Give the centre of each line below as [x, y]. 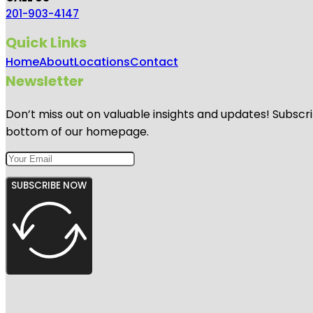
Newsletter [45, 81]
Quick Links [46, 42]
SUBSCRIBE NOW [49, 185]
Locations [102, 61]
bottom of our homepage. [77, 131]
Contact [154, 61]
